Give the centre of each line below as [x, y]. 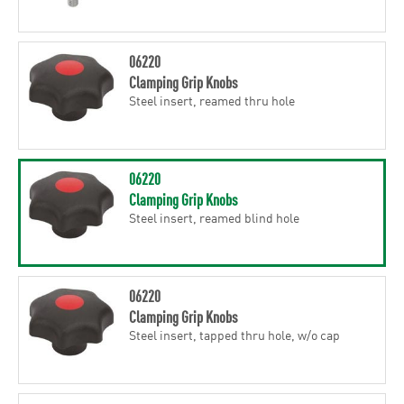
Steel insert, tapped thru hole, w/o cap [234, 334]
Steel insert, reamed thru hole [211, 100]
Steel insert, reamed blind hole [214, 217]
